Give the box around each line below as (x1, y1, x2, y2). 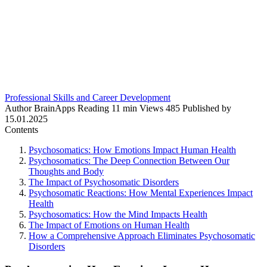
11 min (109, 103, 137, 113)
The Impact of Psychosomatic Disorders (29, 176, 179, 187)
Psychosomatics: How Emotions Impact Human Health (29, 144, 236, 155)
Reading (77, 103, 109, 113)
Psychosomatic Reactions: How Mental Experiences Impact (29, 187, 253, 198)
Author (5, 103, 32, 113)
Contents (5, 124, 38, 135)
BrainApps (34, 103, 75, 113)
